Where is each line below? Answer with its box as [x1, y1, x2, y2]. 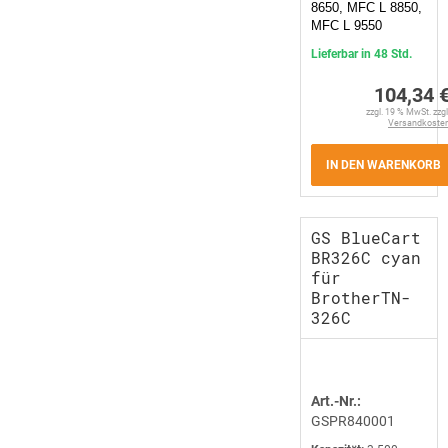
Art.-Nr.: [311, 393, 361, 409]
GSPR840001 [311, 413, 395, 429]
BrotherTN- [311, 287, 411, 308]
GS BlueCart [311, 227, 421, 248]
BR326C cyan [311, 247, 421, 268]
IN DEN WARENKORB [326, 158, 441, 172]
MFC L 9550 [311, 18, 382, 33]
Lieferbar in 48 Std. [311, 47, 412, 61]
